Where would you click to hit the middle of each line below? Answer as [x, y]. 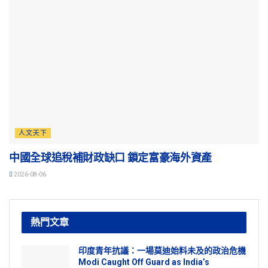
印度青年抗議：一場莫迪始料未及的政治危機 [162, 250]
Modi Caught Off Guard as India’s [144, 262]
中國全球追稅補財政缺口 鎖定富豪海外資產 [110, 157]
